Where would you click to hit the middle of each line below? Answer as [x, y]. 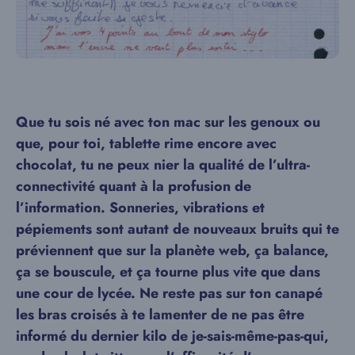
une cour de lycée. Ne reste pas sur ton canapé [169, 294]
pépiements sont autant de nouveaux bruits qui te [177, 229]
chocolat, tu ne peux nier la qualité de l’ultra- [163, 165]
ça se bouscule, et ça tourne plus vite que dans [168, 272]
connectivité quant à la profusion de [134, 187]
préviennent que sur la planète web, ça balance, [172, 251]
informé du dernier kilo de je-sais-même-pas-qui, [172, 336]
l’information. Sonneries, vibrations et [140, 208]
